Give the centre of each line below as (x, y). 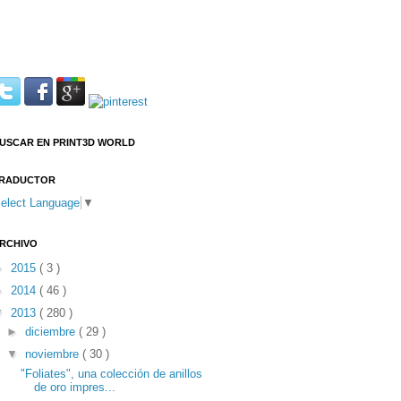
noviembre (53, 354)
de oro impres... (75, 387)
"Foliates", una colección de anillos (112, 373)
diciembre (51, 332)
